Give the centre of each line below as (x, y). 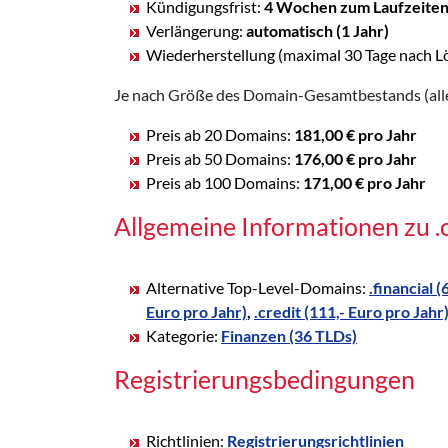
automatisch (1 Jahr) (317, 30)
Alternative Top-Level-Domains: (257, 287)
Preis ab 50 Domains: (220, 158)
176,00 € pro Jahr (355, 158)
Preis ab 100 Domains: (224, 182)
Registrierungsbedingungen (264, 378)
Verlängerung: (196, 30)
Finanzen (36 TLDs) (289, 335)
